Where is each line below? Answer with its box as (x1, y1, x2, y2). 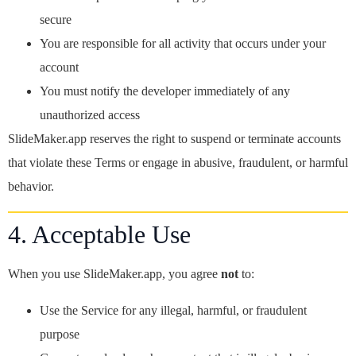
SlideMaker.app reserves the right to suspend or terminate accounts (8, 132, 341, 145)
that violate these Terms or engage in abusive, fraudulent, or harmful (8, 156, 348, 169)
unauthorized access (40, 108, 140, 122)
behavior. (8, 180, 54, 193)
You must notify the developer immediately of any (40, 84, 290, 98)
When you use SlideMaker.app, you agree (8, 267, 221, 281)
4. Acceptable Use (8, 220, 191, 249)
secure (40, 13, 72, 26)
